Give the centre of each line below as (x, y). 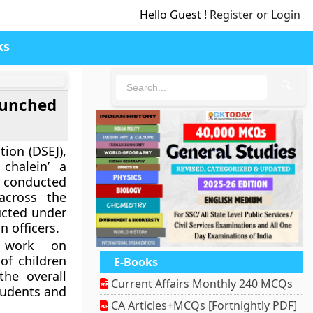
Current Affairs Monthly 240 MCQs (201, 284)
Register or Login (256, 15)
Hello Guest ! (175, 15)
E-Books (136, 262)
